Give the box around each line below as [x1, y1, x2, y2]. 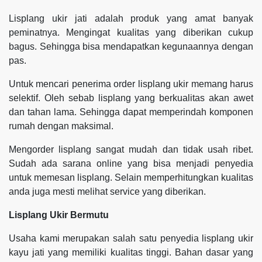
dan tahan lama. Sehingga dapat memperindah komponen [9, 106, 253, 117]
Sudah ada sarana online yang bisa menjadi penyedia [9, 158, 253, 168]
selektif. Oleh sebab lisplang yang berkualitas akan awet [9, 92, 253, 103]
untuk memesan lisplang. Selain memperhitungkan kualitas [9, 172, 253, 182]
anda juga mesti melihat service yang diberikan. [9, 186, 206, 196]
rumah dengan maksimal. [9, 120, 113, 131]
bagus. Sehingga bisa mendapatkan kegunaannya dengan [9, 41, 253, 51]
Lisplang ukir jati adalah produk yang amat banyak [9, 13, 253, 23]
